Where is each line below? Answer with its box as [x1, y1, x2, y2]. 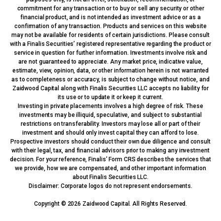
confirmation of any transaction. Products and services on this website [14, 22, 207, 30]
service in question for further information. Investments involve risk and [14, 49, 207, 56]
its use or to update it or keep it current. [58, 93, 163, 101]
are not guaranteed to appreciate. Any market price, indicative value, [18, 58, 203, 65]
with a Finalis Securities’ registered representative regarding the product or [9, 40, 212, 47]
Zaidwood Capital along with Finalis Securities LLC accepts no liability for [12, 84, 209, 92]
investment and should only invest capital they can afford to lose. [22, 129, 199, 136]
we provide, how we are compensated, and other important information [15, 164, 206, 172]
